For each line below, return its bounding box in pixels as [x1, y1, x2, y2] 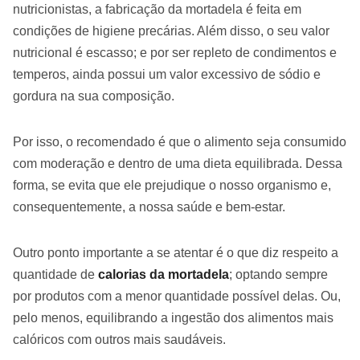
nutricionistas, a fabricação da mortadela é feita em [13, 2, 301, 17]
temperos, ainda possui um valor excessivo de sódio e [13, 67, 321, 82]
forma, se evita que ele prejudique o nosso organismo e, [13, 178, 331, 193]
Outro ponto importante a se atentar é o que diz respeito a [13, 246, 338, 260]
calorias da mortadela [98, 268, 229, 282]
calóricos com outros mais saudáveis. [13, 333, 226, 347]
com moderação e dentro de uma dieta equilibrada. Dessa [13, 157, 342, 171]
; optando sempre [229, 268, 328, 282]
